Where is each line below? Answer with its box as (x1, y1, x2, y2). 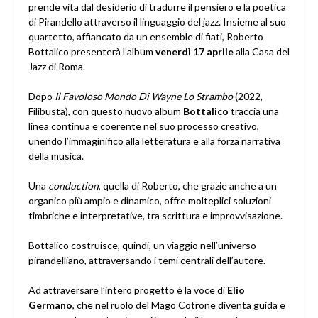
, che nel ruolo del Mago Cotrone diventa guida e (72, 299, 285, 312)
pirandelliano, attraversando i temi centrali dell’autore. (28, 254, 265, 267)
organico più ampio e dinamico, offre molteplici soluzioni (28, 194, 271, 207)
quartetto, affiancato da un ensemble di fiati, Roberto (28, 31, 263, 43)
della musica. (28, 150, 84, 163)
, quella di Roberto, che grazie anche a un (98, 180, 277, 192)
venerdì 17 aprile (155, 45, 234, 58)
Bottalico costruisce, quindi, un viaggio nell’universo (28, 239, 256, 252)
